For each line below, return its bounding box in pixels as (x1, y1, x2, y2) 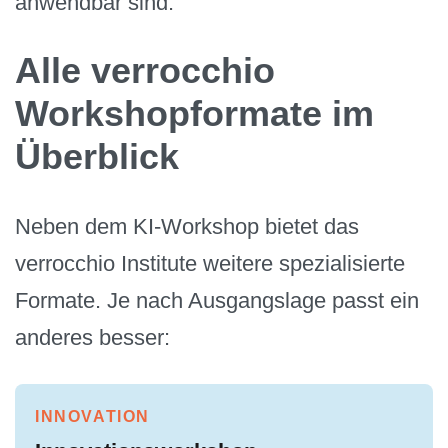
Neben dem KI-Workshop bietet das (15, 214, 359, 240)
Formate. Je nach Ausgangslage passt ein (15, 288, 419, 314)
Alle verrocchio (15, 49, 275, 91)
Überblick (15, 135, 179, 177)
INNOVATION (35, 407, 150, 425)
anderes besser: (15, 325, 170, 351)
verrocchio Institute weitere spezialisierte (15, 251, 405, 277)
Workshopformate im (15, 92, 374, 134)
